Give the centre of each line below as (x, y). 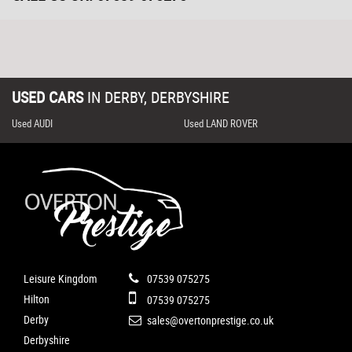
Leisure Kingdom (60, 278)
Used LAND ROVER (220, 124)
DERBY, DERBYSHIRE (165, 97)
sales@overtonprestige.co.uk (209, 320)
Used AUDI (32, 124)
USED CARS (48, 97)
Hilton (37, 299)
